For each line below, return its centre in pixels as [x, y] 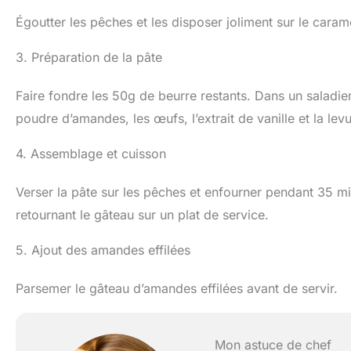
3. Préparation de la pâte [89, 57]
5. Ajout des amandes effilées [103, 250]
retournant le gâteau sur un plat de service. [142, 214]
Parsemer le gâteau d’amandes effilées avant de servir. [177, 288]
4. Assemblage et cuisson [91, 153]
